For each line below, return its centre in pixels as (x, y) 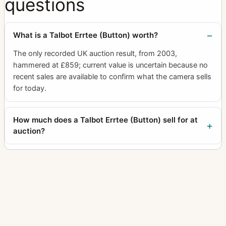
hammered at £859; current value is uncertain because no (110, 65)
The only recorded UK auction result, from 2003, (95, 53)
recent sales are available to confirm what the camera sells (112, 76)
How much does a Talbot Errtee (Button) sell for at (105, 120)
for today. (30, 88)
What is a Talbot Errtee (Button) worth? (86, 35)
